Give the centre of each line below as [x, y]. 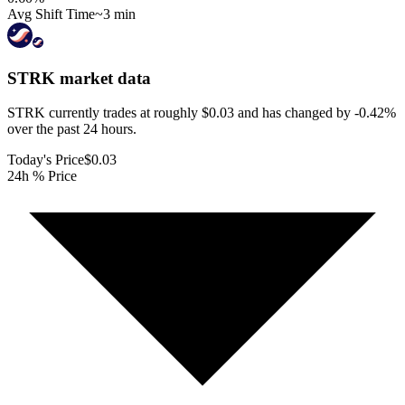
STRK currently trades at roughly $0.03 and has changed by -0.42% [202, 113]
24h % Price [42, 176]
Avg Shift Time [51, 14]
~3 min [115, 14]
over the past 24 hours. [72, 129]
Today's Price [46, 160]
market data [103, 78]
